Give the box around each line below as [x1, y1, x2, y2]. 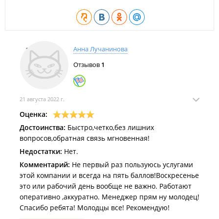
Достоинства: [20, 123, 66, 132]
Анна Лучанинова [73, 44, 128, 53]
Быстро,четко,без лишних [66, 123, 154, 132]
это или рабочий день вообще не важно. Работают [20, 181, 192, 191]
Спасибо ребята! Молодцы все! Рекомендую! [20, 203, 170, 212]
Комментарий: [20, 160, 70, 169]
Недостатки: [20, 147, 62, 156]
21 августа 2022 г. [20, 95, 65, 103]
